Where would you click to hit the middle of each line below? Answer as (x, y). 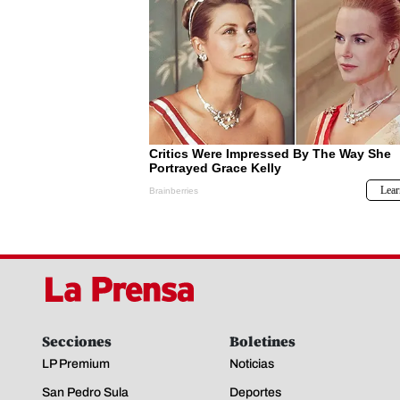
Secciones (77, 341)
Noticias (252, 363)
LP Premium (76, 363)
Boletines (262, 341)
